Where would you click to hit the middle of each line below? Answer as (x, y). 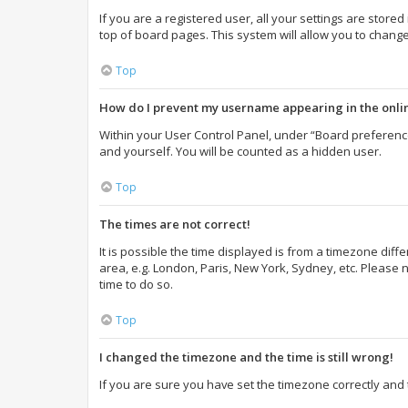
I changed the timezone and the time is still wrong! (246, 357)
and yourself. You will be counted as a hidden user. (240, 151)
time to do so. (136, 284)
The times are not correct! (175, 224)
